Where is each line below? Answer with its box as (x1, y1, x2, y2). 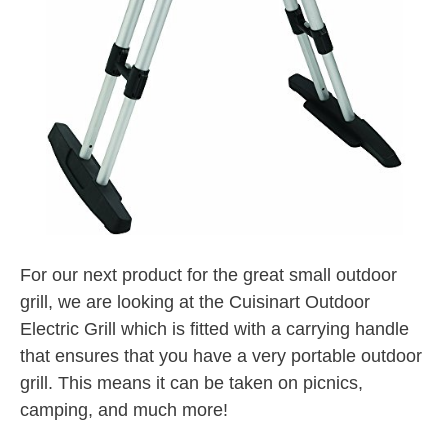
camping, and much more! (20, 399, 228, 420)
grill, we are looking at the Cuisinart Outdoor (20, 291, 370, 312)
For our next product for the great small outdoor (20, 264, 397, 285)
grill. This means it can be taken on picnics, (20, 372, 363, 393)
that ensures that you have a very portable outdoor (20, 345, 422, 366)
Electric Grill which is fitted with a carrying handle (20, 318, 409, 339)
